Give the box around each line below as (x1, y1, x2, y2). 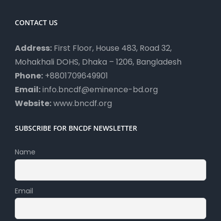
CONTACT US (15, 18, 58, 28)
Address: (15, 42, 52, 54)
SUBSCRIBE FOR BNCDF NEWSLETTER (15, 123, 137, 133)
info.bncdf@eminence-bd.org (40, 84, 158, 96)
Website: (15, 98, 51, 110)
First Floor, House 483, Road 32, (52, 42, 172, 54)
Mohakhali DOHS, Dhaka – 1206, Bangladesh (15, 56, 182, 68)
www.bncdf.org (51, 98, 112, 110)
